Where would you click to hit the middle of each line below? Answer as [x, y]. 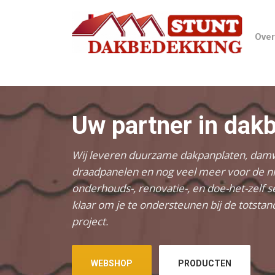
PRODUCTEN [205, 264]
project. [90, 222]
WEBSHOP [112, 264]
